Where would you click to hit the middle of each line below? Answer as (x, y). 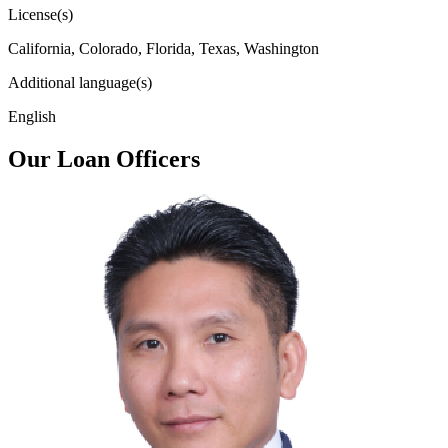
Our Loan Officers (104, 158)
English (32, 116)
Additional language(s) (80, 82)
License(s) (40, 14)
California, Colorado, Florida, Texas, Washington (163, 48)
